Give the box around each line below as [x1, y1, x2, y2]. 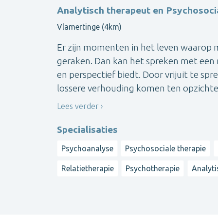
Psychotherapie [126, 163, 180, 173]
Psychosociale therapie [125, 144, 206, 153]
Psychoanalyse [61, 144, 113, 153]
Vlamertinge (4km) [57, 22, 122, 31]
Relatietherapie [61, 163, 114, 173]
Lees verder [57, 101, 99, 110]
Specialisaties [57, 124, 118, 135]
